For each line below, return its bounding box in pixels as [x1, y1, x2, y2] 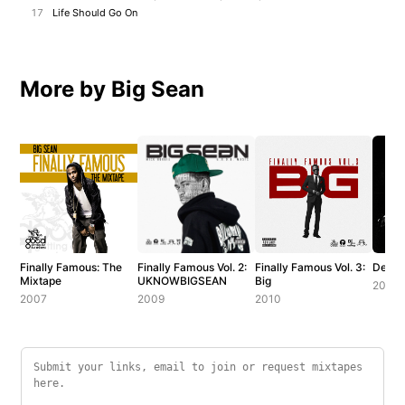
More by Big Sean [20, 75, 205, 102]
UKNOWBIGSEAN [137, 273, 228, 287]
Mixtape [20, 273, 62, 287]
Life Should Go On [52, 6, 138, 19]
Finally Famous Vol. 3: [255, 259, 366, 274]
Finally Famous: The [20, 259, 123, 274]
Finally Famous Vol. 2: [137, 259, 248, 274]
